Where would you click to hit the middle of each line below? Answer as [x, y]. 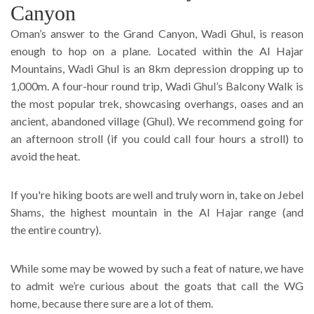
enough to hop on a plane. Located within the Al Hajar [157, 50]
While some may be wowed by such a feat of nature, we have [157, 268]
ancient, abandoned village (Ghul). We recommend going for [157, 121]
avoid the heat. [45, 156]
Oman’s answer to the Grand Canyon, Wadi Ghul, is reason [157, 33]
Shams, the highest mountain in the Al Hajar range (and [157, 212]
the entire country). [56, 229]
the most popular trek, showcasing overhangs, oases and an [157, 103]
